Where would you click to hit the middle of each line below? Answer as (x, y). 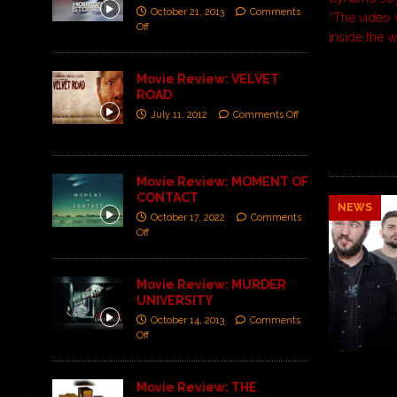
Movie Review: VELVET (207, 78)
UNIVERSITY (175, 300)
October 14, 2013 (187, 320)
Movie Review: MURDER (211, 284)
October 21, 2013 (187, 12)
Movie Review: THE (196, 387)
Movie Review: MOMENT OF (222, 181)
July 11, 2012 (179, 114)
